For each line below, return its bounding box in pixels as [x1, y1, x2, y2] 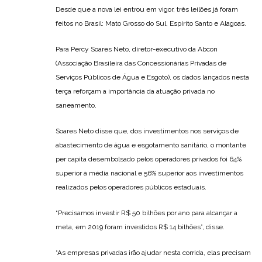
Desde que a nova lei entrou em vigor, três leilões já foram [56, 5, 238, 14]
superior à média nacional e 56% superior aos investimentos [56, 169, 243, 178]
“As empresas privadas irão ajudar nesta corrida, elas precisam [56, 249, 251, 257]
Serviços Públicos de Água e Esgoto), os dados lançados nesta [56, 73, 249, 82]
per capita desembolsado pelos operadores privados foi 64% [56, 155, 242, 164]
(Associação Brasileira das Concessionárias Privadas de [56, 59, 226, 68]
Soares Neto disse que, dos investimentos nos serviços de [56, 127, 239, 136]
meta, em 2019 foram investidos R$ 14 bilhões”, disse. [56, 223, 225, 232]
